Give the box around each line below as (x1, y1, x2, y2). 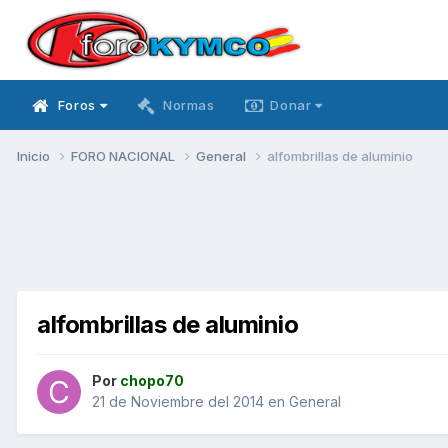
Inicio (17, 147, 53, 164)
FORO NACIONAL (71, 147, 178, 164)
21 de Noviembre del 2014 (92, 393, 264, 411)
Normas (162, 97, 215, 113)
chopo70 (120, 372, 184, 390)
